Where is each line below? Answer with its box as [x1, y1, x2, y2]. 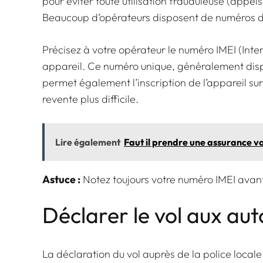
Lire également [55, 136, 120, 148]
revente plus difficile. [42, 92, 139, 106]
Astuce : [42, 172, 80, 186]
